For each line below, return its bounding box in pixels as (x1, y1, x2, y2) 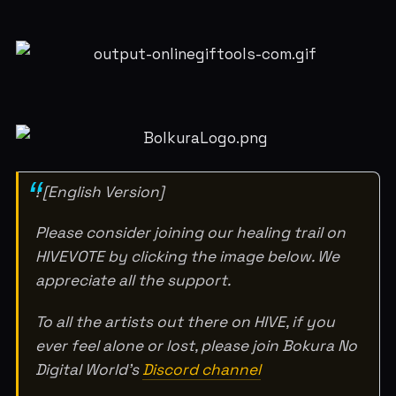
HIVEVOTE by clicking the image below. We (35, 247, 340, 267)
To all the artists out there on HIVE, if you (35, 311, 336, 331)
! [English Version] (35, 182, 165, 202)
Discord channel (142, 359, 262, 379)
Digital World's (35, 359, 143, 379)
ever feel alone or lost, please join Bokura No (35, 335, 358, 355)
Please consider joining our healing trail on (35, 223, 346, 243)
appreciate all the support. (35, 270, 232, 291)
